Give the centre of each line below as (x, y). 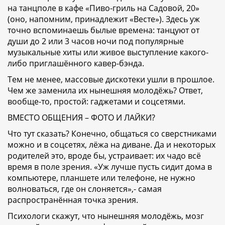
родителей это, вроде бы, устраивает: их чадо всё (104, 156)
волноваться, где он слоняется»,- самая (85, 189)
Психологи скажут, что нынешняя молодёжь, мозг (106, 216)
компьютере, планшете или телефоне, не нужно (101, 178)
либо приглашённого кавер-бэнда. (76, 64)
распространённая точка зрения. (74, 200)
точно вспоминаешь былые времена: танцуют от (103, 30)
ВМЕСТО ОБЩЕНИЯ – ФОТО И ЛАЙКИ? (81, 118)
